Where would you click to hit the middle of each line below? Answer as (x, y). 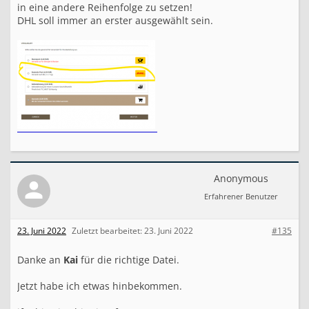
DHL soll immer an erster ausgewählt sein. (115, 20)
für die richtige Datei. (129, 260)
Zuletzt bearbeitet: (108, 231)
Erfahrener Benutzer (241, 196)
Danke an (40, 260)
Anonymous (241, 178)
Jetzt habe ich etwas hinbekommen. (100, 286)
